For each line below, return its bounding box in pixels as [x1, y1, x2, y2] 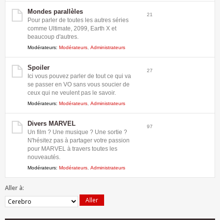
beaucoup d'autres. [27, 33, 79, 41]
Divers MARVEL [27, 120, 76, 128]
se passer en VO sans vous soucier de [27, 81, 130, 88]
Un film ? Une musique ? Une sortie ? [27, 129, 127, 136]
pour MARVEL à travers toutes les [27, 145, 117, 153]
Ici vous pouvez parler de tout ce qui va [27, 73, 131, 80]
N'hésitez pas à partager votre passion [27, 137, 130, 144]
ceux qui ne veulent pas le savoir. [27, 89, 116, 97]
